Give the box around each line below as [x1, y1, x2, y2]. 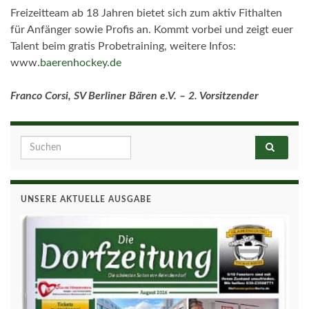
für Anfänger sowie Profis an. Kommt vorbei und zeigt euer [10, 24, 293, 36]
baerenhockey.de [40, 57, 121, 69]
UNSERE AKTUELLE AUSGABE [21, 195, 152, 204]
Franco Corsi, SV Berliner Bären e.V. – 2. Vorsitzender [10, 90, 261, 102]
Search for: [20, 138, 74, 150]
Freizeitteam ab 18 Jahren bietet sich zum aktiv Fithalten [10, 8, 282, 19]
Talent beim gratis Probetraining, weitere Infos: [10, 41, 236, 52]
